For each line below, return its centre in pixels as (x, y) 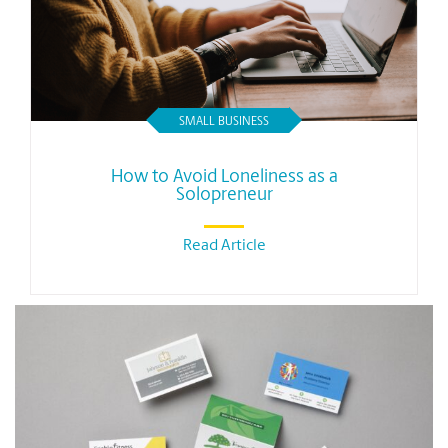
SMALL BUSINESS (224, 121)
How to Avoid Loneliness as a (224, 177)
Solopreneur (224, 195)
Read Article (224, 245)
